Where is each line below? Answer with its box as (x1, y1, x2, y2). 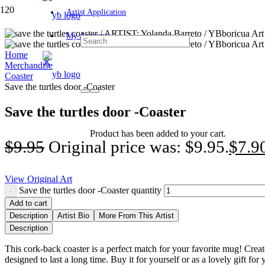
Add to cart (9, 198, 47, 208)
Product (90, 128, 119, 138)
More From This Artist (99, 211, 174, 220)
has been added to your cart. (119, 128, 226, 138)
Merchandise (5, 60, 53, 70)
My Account (66, 31, 107, 41)
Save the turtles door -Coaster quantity (19, 185, 161, 195)
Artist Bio (57, 211, 89, 220)
